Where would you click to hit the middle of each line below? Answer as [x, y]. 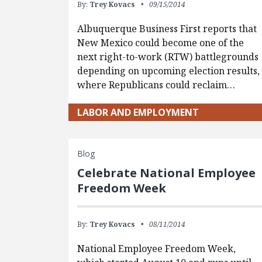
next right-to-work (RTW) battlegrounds [168, 56]
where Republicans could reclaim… [156, 85]
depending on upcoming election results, [169, 70]
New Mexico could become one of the [161, 42]
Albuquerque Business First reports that [167, 28]
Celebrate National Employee [167, 173]
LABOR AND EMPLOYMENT [138, 112]
